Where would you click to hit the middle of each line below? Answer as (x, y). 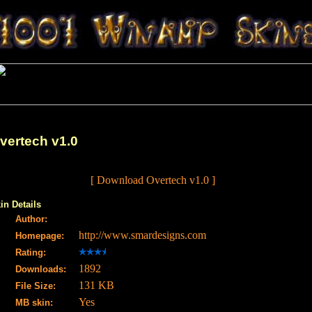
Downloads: (41, 270)
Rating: (31, 253)
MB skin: (34, 303)
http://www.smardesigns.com (142, 235)
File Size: (36, 286)
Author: (31, 219)
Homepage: (40, 236)
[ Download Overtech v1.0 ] (153, 180)
